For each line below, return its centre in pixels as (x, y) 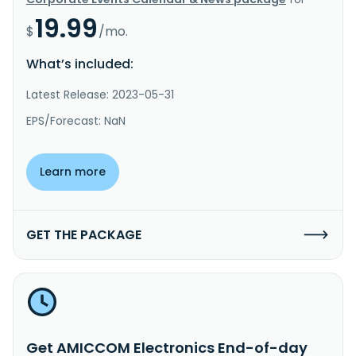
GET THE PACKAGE (84, 234)
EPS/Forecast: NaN (76, 120)
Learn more (73, 171)
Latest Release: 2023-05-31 (100, 94)
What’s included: (80, 64)
